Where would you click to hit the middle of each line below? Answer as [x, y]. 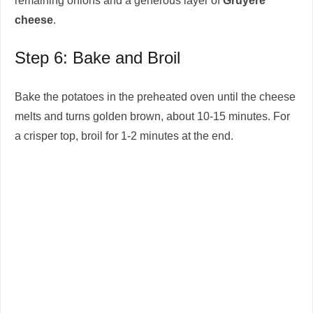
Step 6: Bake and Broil [97, 58]
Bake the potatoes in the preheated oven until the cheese [155, 97]
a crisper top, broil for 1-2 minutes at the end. [124, 136]
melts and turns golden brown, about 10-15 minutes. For [152, 116]
